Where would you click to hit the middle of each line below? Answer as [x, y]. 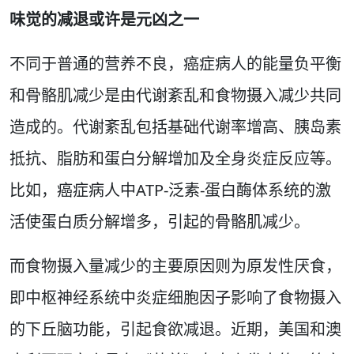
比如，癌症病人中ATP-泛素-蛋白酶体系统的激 [170, 190]
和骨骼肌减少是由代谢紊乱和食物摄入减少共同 [175, 95]
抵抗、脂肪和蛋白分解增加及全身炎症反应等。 [175, 158]
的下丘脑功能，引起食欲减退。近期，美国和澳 [175, 329]
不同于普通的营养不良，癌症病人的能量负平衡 [175, 64]
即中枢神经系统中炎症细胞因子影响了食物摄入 [175, 298]
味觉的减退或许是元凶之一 [104, 19]
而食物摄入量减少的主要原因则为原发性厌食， [175, 266]
